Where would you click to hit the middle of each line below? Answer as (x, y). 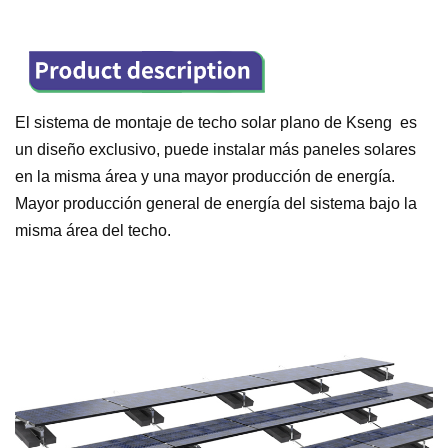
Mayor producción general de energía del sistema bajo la (216, 203)
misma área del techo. (93, 230)
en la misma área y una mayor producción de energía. (205, 176)
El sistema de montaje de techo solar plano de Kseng (203, 122)
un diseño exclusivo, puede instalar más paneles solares (215, 149)
